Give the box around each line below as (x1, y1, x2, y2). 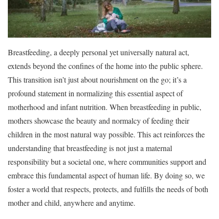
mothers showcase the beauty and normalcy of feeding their (8, 115, 189, 126)
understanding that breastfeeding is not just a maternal (8, 142, 172, 153)
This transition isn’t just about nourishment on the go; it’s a (8, 74, 187, 85)
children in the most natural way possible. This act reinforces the (8, 129, 205, 139)
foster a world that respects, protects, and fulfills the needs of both (8, 183, 208, 194)
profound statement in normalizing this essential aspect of (8, 88, 183, 98)
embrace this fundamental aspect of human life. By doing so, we (8, 170, 205, 180)
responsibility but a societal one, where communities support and (8, 156, 206, 167)
